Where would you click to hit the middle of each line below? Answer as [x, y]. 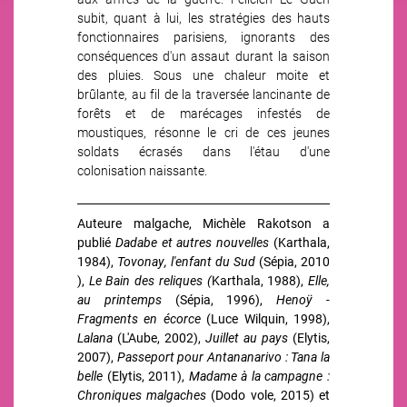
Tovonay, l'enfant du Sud [186, 261]
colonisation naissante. [142, 170]
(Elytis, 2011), [146, 376]
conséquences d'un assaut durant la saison [203, 56]
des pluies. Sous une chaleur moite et [203, 75]
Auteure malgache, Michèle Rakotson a [203, 223]
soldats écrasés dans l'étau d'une [203, 151]
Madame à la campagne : [259, 376]
